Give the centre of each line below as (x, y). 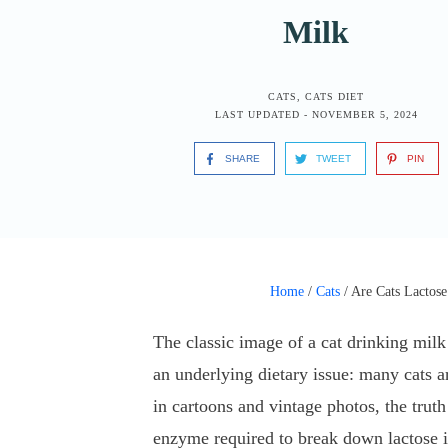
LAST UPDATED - (263, 115)
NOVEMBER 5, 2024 (364, 115)
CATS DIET (335, 97)
